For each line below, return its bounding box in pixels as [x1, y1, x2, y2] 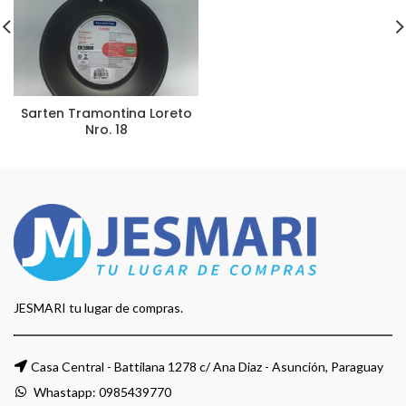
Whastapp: [31, 384, 99, 401]
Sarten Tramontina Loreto [20, 104, 192, 122]
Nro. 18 [84, 121, 128, 139]
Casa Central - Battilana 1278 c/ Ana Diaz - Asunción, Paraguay [31, 359, 383, 375]
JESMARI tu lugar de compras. [14, 300, 183, 316]
